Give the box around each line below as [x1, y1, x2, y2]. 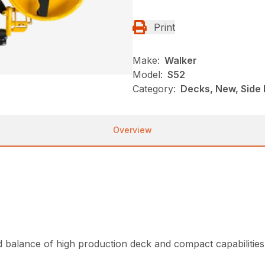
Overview [113, 125, 152, 135]
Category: [132, 83, 176, 95]
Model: [132, 69, 163, 80]
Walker [164, 54, 197, 66]
